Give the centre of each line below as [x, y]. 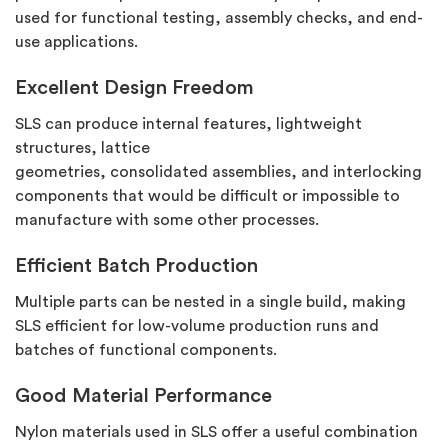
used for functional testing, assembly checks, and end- [219, 18]
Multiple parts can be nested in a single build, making [210, 302]
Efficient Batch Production [136, 266]
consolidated [159, 172]
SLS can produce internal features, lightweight [188, 124]
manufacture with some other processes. [167, 220]
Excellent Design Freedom [134, 88]
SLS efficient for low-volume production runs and [197, 326]
